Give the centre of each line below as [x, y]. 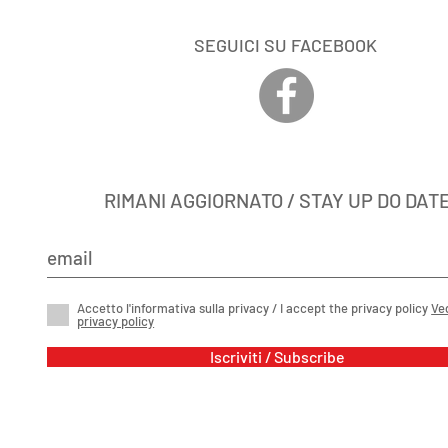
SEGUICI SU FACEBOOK [285, 44]
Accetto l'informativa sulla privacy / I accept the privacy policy [254, 307]
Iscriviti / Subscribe [278, 356]
